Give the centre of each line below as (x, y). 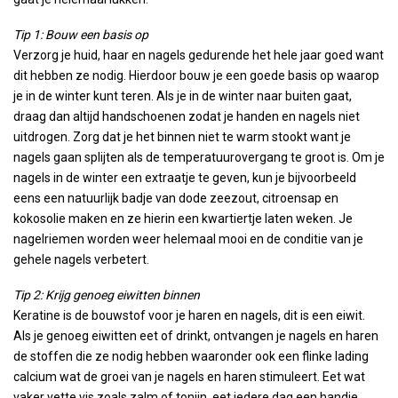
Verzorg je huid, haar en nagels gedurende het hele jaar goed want (199, 55)
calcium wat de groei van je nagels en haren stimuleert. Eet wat (189, 376)
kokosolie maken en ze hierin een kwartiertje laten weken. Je (183, 218)
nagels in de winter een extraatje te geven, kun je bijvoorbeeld (185, 177)
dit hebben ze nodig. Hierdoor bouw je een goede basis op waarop (196, 75)
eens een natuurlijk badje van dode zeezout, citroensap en (176, 198)
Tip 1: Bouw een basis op (81, 34)
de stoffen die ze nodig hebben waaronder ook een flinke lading (191, 356)
